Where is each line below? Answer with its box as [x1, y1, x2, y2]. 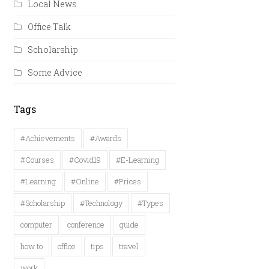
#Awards [89, 133, 121, 144]
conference [67, 219, 104, 231]
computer [20, 219, 53, 231]
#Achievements [20, 133, 76, 144]
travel [118, 240, 139, 252]
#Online [70, 176, 99, 187]
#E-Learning [115, 154, 159, 166]
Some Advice [28, 66, 83, 78]
